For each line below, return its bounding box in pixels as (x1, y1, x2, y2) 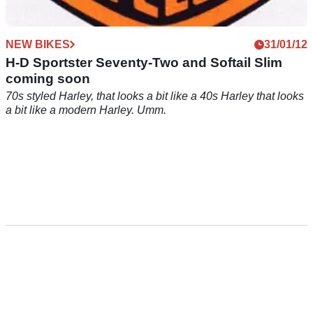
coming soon (6, 71, 90, 87)
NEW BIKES (6, 38, 70, 51)
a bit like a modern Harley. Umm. (6, 104, 166, 117)
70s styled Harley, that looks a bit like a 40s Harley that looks (6, 90, 304, 103)
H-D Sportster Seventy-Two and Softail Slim (6, 55, 282, 71)
